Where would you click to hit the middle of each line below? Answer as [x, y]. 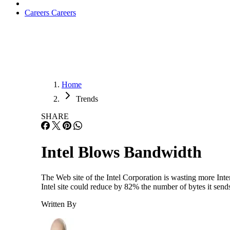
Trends [87, 99]
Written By [59, 204]
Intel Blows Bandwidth [121, 152]
